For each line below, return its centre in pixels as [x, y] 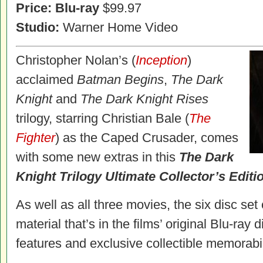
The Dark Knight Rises [144, 99]
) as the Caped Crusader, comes [147, 138]
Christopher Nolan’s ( [76, 60]
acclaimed [46, 80]
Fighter [36, 138]
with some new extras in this [97, 157]
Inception [161, 60]
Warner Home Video [119, 27]
